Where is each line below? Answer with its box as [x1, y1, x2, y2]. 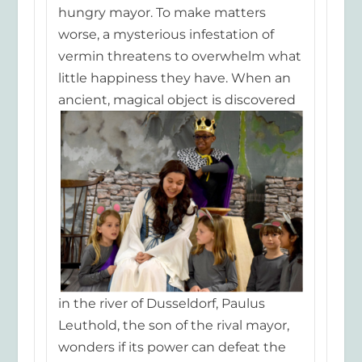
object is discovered [163, 91, 296, 107]
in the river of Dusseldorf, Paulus [57, 295, 265, 311]
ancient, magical [57, 91, 164, 107]
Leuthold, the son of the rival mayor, [57, 317, 289, 333]
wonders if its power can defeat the [57, 339, 286, 355]
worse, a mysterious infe [57, 26, 213, 42]
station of [213, 26, 274, 42]
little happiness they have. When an [57, 69, 291, 86]
